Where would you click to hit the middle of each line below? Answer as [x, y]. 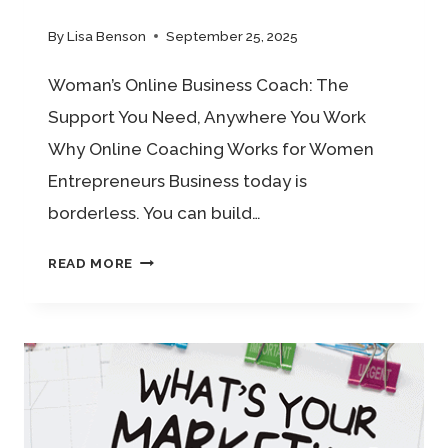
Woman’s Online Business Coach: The [198, 85]
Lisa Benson [107, 36]
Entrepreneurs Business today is [177, 181]
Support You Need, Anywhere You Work [207, 117]
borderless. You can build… [154, 213]
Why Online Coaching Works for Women [211, 149]
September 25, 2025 [232, 36]
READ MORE [91, 263]
